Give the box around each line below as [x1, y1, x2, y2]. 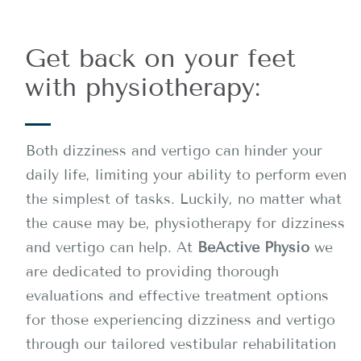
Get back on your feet [25, 43, 296, 73]
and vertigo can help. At [26, 239, 193, 256]
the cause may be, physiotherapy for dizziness [26, 214, 345, 232]
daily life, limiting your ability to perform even [26, 166, 346, 184]
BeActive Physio [193, 239, 309, 256]
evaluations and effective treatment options [26, 287, 329, 305]
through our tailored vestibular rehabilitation [26, 335, 336, 353]
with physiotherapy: [25, 72, 260, 102]
